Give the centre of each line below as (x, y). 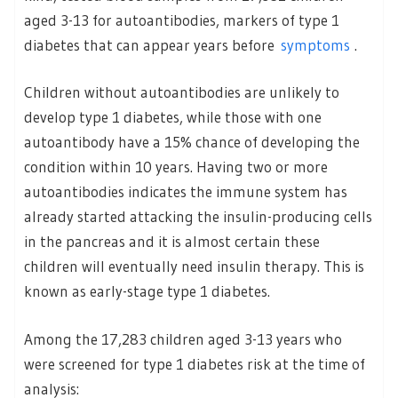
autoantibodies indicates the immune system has (186, 192)
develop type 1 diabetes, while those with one (173, 117)
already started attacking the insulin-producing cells (198, 217)
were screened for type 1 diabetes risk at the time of (195, 363)
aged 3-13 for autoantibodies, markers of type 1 (182, 20)
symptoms (315, 44)
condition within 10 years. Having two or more (176, 167)
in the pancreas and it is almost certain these (172, 242)
